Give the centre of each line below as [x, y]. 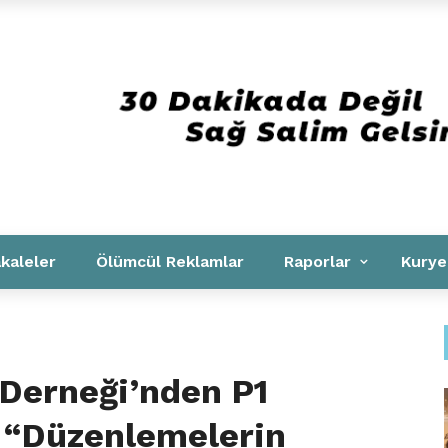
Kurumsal [69, 26]
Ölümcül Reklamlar [170, 261]
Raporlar [317, 261]
